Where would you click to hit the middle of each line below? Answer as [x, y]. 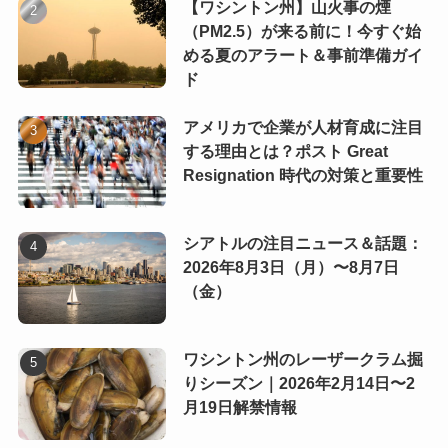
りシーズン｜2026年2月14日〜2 [298, 384]
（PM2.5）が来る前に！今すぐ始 [301, 32]
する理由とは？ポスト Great [285, 152]
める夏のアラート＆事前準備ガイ [302, 56]
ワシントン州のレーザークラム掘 [302, 360]
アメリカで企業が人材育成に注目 [302, 128]
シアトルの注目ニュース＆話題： [302, 244]
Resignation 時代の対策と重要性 [302, 176]
